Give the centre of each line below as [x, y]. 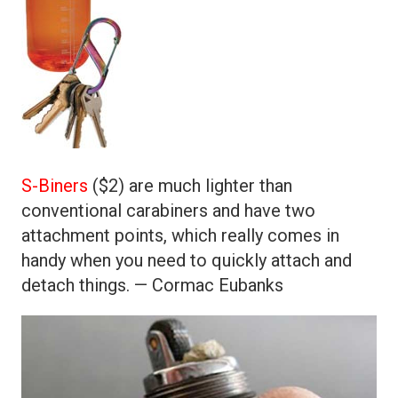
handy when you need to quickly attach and [187, 261]
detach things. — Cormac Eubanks [152, 286]
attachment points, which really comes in [180, 236]
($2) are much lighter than [190, 186]
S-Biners [55, 186]
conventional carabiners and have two [168, 211]
